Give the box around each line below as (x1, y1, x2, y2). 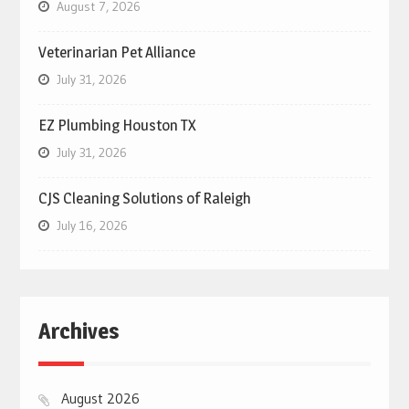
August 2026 (60, 388, 140, 407)
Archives (37, 317, 120, 344)
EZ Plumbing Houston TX (37, 115, 196, 134)
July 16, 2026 (56, 216, 128, 234)
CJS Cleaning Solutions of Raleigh (37, 188, 251, 207)
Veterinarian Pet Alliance (37, 42, 195, 61)
